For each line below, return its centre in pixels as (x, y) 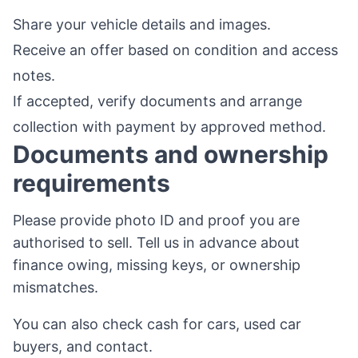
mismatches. (56, 287)
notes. (34, 76)
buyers (36, 346)
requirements (91, 183)
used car (272, 324)
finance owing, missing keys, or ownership (157, 265)
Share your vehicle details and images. (142, 24)
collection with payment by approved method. (169, 127)
